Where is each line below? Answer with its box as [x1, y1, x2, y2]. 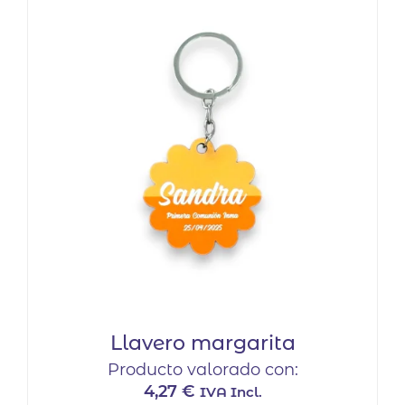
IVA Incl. [199, 383, 262, 401]
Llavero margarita [109, 331, 296, 356]
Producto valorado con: [107, 360, 298, 381]
